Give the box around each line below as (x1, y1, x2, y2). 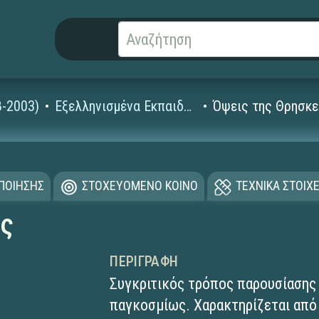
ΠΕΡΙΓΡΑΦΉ (110, 253, 179, 270)
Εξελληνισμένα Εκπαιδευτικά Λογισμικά (184, 98, 192, 115)
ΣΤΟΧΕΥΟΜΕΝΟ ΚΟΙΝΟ (81, 178, 198, 194)
